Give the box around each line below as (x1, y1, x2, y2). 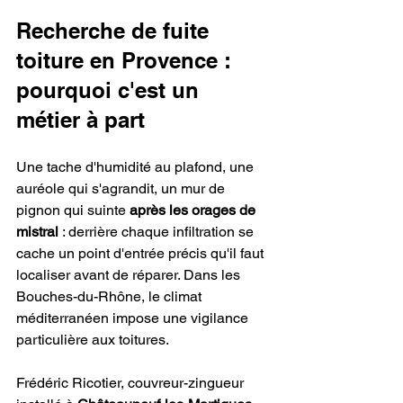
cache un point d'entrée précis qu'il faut (16, 245, 267, 263)
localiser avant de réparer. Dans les (16, 266, 244, 284)
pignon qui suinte (16, 201, 130, 219)
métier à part (16, 107, 145, 133)
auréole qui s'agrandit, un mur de (16, 180, 228, 198)
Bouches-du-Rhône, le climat (16, 288, 205, 306)
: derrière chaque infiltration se (58, 223, 257, 241)
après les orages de (130, 201, 259, 219)
